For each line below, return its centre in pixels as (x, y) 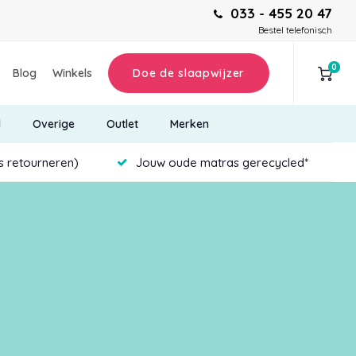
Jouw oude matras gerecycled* (222, 162)
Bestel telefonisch (295, 30)
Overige (53, 124)
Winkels (73, 74)
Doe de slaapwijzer (189, 74)
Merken (189, 124)
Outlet (122, 124)
